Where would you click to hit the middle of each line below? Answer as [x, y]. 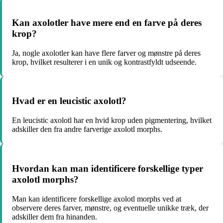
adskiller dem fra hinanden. [55, 217]
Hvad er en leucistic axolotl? [69, 101]
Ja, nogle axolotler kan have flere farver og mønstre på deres [106, 53]
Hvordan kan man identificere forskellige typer [108, 168]
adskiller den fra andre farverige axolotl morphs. [87, 129]
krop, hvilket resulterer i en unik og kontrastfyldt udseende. [104, 62]
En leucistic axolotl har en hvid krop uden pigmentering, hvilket [112, 120]
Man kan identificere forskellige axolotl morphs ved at [97, 199]
